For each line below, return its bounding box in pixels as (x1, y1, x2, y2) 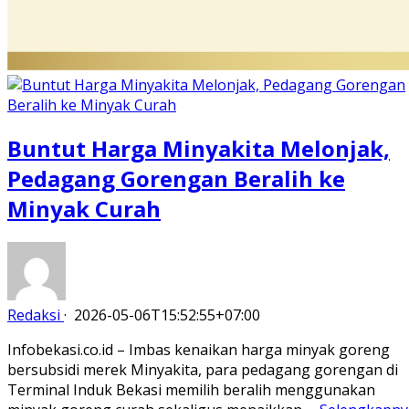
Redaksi (7, 304, 60, 325)
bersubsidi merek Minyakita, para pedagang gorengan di (7, 359, 398, 380)
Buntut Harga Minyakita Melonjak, (7, 132, 390, 163)
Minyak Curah (7, 193, 161, 224)
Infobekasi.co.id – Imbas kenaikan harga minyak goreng (7, 339, 390, 360)
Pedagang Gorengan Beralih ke (7, 163, 345, 194)
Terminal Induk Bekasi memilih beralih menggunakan (7, 379, 375, 400)
